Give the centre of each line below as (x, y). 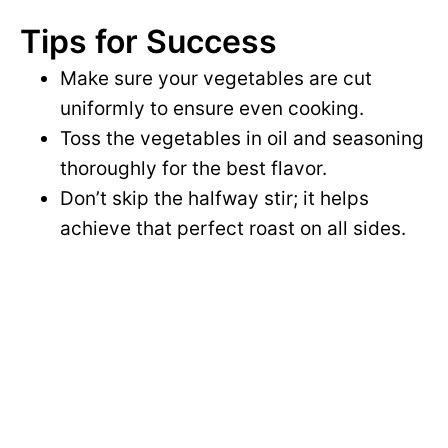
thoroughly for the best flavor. (193, 169)
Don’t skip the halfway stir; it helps (214, 199)
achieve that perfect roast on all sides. (233, 229)
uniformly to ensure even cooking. (212, 109)
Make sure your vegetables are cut (216, 79)
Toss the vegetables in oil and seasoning (242, 139)
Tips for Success (148, 42)
